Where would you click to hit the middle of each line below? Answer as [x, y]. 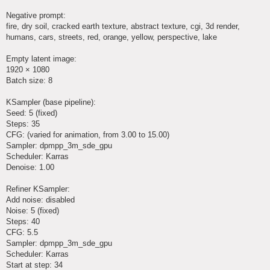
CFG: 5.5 [22, 232]
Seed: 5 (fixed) [32, 113]
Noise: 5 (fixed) [33, 210]
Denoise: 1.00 [30, 167]
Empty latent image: [41, 58]
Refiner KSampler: [38, 189]
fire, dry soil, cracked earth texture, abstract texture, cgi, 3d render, [123, 26]
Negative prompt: [36, 15]
